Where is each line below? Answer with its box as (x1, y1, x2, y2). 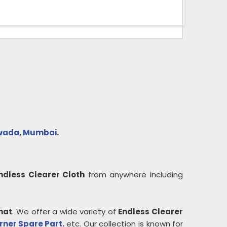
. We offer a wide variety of (12, 206, 119, 217)
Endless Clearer (118, 206, 183, 217)
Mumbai (23, 127, 57, 138)
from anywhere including (85, 169, 183, 180)
